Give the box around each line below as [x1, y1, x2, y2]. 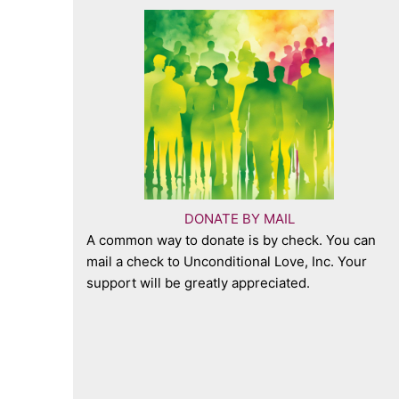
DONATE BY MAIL [183, 210, 295, 227]
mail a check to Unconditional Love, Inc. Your [86, 253, 367, 270]
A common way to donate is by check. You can [86, 232, 376, 248]
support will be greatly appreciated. [86, 274, 313, 291]
